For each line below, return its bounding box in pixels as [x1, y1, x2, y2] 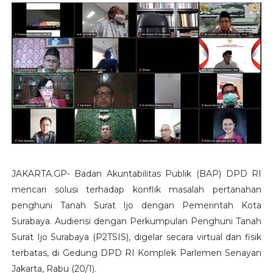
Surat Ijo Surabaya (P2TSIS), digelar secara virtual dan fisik [11, 231, 262, 243]
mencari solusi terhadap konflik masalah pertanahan [11, 183, 262, 195]
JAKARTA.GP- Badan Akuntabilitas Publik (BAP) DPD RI [11, 168, 262, 179]
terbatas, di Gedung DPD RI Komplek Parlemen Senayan [11, 247, 262, 258]
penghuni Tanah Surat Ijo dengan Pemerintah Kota [11, 199, 262, 211]
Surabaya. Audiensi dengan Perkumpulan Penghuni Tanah [11, 215, 262, 227]
